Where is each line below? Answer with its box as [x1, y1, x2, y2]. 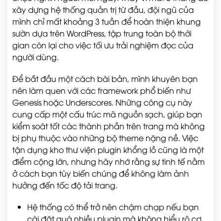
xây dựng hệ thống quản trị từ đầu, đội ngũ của [12, 4, 194, 15]
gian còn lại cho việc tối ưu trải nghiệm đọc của [12, 39, 193, 50]
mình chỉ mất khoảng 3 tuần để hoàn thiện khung [12, 16, 201, 27]
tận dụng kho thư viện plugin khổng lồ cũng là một [12, 144, 204, 155]
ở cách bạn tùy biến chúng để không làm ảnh [12, 168, 189, 179]
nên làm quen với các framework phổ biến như [12, 85, 191, 96]
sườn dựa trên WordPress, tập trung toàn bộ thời [12, 28, 191, 38]
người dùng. [12, 51, 59, 62]
